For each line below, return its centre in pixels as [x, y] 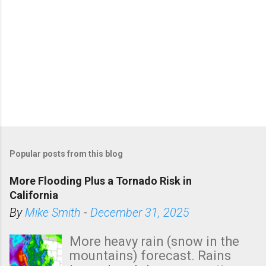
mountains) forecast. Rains [151, 255]
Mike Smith [53, 213]
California [34, 195]
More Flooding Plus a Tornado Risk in [101, 180]
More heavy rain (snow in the [155, 241]
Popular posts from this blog [66, 153]
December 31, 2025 [140, 213]
